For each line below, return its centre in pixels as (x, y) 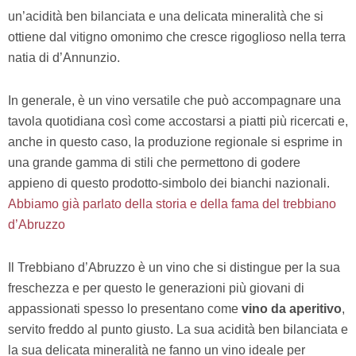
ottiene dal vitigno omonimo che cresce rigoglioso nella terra (177, 37)
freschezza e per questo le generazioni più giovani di (156, 288)
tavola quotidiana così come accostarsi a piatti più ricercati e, (178, 122)
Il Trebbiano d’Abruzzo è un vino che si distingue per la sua (174, 268)
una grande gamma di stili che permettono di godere (154, 163)
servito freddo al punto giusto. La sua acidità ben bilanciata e (178, 330)
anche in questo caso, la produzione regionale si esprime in (175, 142)
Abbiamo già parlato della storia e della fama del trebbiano (172, 204)
